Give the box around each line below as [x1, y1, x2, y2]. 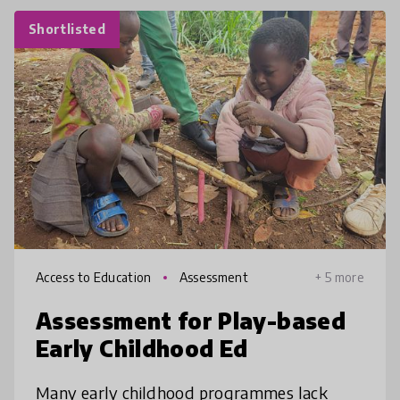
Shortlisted [29, 21, 105, 37]
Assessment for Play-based [36, 307, 346, 335]
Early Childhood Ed [36, 335, 248, 362]
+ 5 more [315, 270, 364, 286]
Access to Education [36, 270, 155, 286]
